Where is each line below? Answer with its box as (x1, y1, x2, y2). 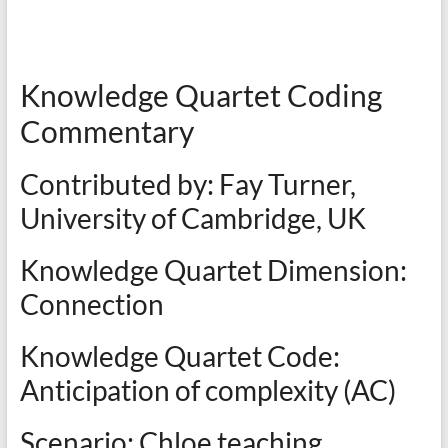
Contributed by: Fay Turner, (19, 167, 356, 201)
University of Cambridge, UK (19, 201, 366, 235)
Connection (19, 287, 164, 321)
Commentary (19, 113, 194, 149)
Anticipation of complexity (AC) (19, 373, 396, 407)
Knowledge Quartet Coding (19, 77, 382, 113)
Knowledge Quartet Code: (19, 339, 340, 373)
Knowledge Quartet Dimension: (19, 253, 407, 287)
